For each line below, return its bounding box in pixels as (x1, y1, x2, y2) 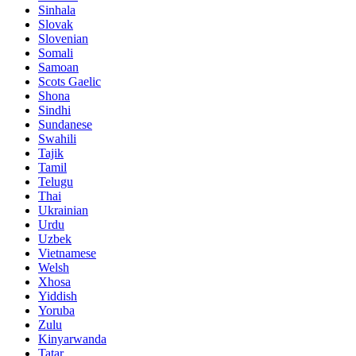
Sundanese (38, 117, 92, 131)
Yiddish (38, 288, 77, 303)
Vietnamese (38, 246, 96, 260)
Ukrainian (38, 203, 88, 217)
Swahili (38, 131, 76, 145)
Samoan (38, 60, 79, 74)
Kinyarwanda (38, 331, 106, 346)
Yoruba (38, 303, 75, 317)
